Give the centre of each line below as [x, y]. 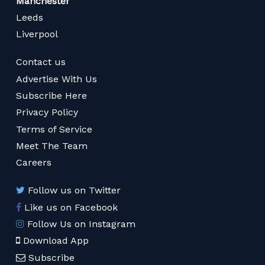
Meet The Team [52, 146]
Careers [34, 163]
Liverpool [37, 34]
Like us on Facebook [71, 207]
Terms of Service [54, 129]
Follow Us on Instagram [82, 224]
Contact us [41, 62]
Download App [56, 241]
